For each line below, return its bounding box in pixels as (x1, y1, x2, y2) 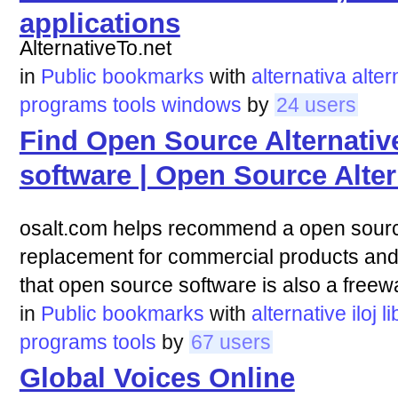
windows (161, 92, 242, 116)
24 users (275, 92, 356, 116)
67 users (190, 330, 271, 354)
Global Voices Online (19, 362, 295, 394)
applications (19, 7, 180, 31)
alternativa (251, 64, 346, 88)
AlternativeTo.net (19, 36, 171, 60)
